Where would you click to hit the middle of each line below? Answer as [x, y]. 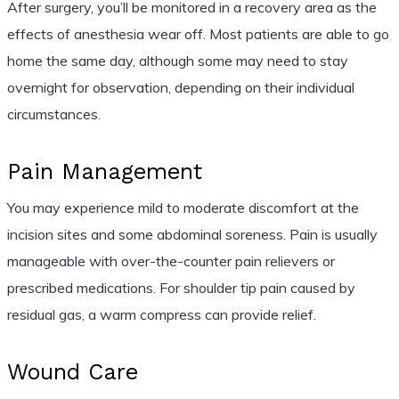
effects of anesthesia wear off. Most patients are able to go [198, 33]
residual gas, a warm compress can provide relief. [161, 314]
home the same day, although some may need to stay [177, 60]
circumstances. [53, 114]
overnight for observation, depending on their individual [180, 87]
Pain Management [104, 171]
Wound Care [72, 371]
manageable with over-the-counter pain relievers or [171, 261]
